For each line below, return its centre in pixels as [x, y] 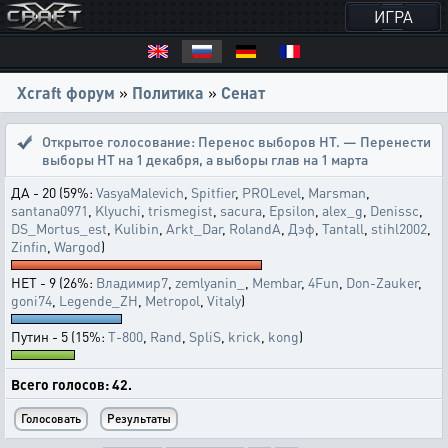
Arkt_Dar [194, 228]
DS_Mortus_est [59, 228]
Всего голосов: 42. [71, 384]
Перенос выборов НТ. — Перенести [314, 141]
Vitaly [224, 300]
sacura [241, 210]
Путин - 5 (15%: [59, 336]
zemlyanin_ [210, 282]
